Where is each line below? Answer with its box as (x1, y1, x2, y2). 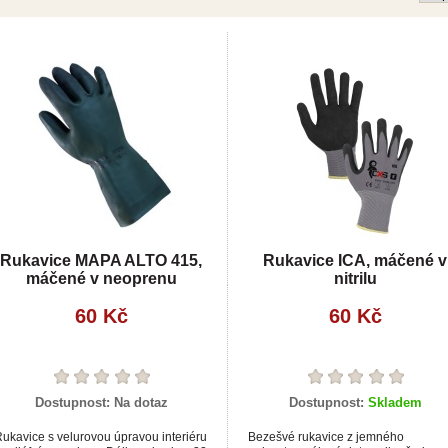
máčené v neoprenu (25, 269, 177, 287)
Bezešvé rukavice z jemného (248, 429, 404, 444)
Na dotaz (113, 394, 168, 410)
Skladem (367, 394, 422, 410)
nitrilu (333, 269, 377, 287)
